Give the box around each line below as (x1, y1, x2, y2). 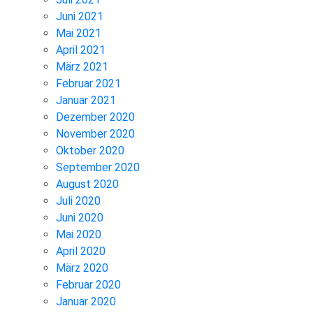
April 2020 (56, 244, 105, 258)
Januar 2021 (56, 93, 116, 107)
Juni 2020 (56, 210, 103, 224)
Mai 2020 (56, 227, 101, 241)
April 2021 (56, 43, 105, 57)
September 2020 (56, 160, 140, 174)
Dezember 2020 (56, 110, 135, 124)
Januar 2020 (56, 294, 116, 308)
